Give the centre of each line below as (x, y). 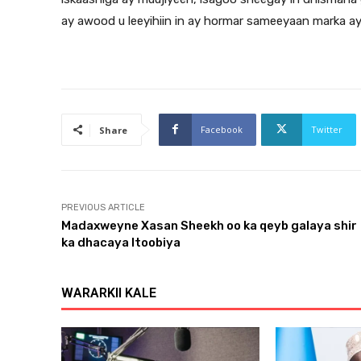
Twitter (327, 129)
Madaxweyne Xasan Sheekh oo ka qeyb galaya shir (209, 225)
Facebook (222, 129)
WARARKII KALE (109, 293)
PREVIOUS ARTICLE (103, 207)
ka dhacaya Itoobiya (121, 242)
